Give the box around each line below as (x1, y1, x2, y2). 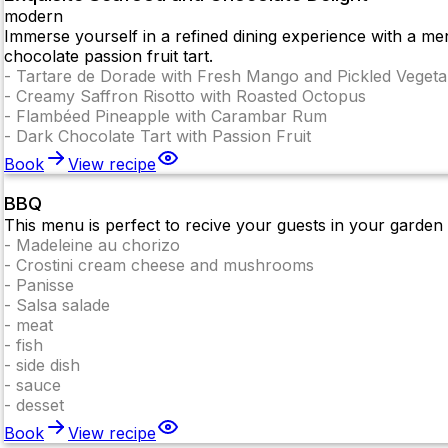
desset (16, 395, 64, 416)
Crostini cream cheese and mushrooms (16, 255, 314, 276)
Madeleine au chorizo (16, 235, 180, 256)
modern (4, 5, 63, 26)
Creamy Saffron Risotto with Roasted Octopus (16, 85, 366, 106)
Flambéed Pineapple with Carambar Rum (16, 105, 327, 126)
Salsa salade (16, 295, 110, 316)
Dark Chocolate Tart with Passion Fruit (16, 125, 311, 146)
